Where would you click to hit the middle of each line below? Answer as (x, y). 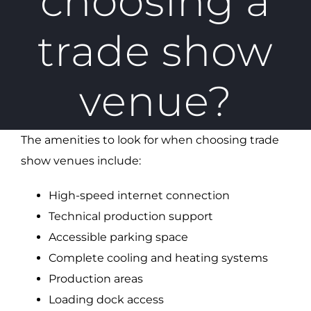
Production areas (96, 279)
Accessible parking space (118, 237)
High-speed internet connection (139, 195)
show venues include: (81, 161)
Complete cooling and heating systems (158, 258)
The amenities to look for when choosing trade (150, 140)
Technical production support (131, 216)
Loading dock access (106, 300)
